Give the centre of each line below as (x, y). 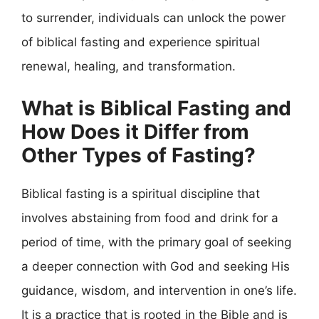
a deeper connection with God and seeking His (156, 266)
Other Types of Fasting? (138, 155)
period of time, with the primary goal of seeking (156, 242)
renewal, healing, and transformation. (129, 66)
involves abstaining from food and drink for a (150, 218)
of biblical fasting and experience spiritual (141, 42)
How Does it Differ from (135, 131)
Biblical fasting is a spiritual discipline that (141, 193)
